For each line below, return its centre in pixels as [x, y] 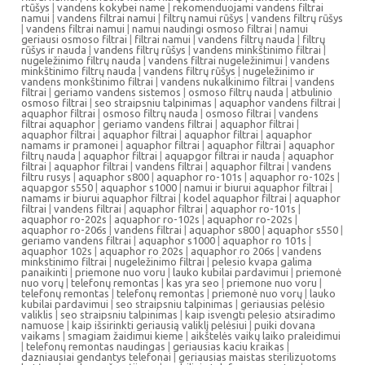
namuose [43, 325]
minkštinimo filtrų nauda [79, 71]
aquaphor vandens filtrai [277, 103]
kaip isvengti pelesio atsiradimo [260, 314]
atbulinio [312, 92]
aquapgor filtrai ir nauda [222, 156]
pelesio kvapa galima [262, 262]
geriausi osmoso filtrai [74, 39]
